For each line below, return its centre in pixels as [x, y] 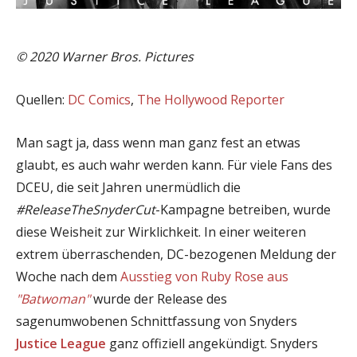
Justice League [61, 343]
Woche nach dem [68, 276]
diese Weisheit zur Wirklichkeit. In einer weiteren [161, 231]
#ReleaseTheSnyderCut [86, 209]
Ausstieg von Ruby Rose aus [204, 276]
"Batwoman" [53, 298]
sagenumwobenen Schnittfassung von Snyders [157, 321]
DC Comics [99, 99]
